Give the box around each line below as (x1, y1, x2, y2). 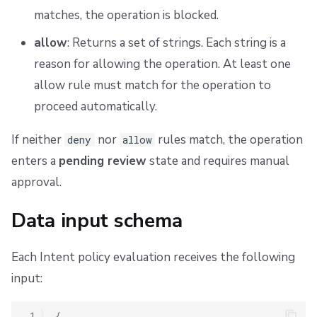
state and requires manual (146, 152, 289, 169)
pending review (59, 152, 146, 169)
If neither (11, 131, 64, 148)
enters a (11, 152, 59, 169)
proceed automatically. (33, 98, 157, 115)
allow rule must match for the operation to (33, 76, 271, 93)
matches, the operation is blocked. (33, 7, 219, 23)
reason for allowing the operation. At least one (33, 55, 291, 72)
